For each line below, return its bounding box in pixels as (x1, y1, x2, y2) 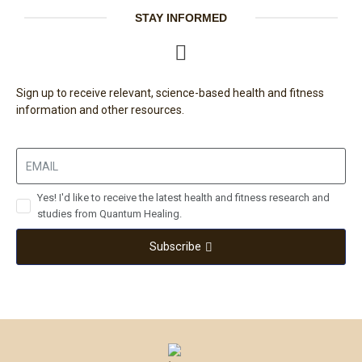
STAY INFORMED (134, 11, 227, 25)
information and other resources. (16, 103, 184, 117)
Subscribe (149, 240, 201, 255)
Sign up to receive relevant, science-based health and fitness (16, 86, 324, 100)
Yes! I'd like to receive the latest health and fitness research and (37, 192, 330, 204)
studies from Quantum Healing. (37, 208, 182, 221)
